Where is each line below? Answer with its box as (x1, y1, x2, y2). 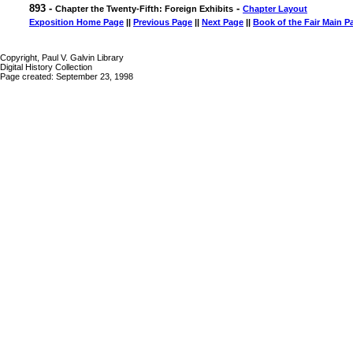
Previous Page (133, 17, 192, 27)
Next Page (202, 17, 243, 27)
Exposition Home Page (29, 17, 124, 27)
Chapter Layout (243, 4, 307, 13)
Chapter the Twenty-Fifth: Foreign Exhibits (55, 4, 233, 13)
